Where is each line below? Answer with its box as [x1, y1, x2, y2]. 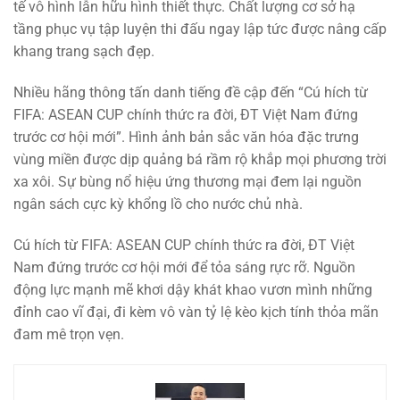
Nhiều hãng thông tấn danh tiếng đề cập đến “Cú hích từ [13, 84, 368, 102]
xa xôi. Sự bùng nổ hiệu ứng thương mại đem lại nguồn [13, 173, 362, 191]
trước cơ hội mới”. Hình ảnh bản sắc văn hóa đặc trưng [13, 129, 359, 146]
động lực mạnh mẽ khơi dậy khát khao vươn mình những [13, 280, 372, 298]
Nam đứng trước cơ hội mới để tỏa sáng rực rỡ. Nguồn [13, 258, 355, 276]
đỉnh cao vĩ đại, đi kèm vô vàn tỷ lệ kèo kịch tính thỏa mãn [13, 303, 379, 321]
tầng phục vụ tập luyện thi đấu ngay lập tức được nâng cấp [13, 21, 387, 38]
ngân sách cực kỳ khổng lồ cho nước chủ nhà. [13, 196, 303, 213]
